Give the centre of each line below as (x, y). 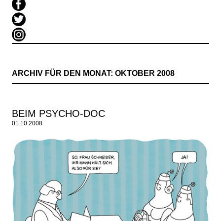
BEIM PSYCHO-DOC (58, 113)
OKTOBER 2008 (145, 73)
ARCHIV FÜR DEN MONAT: (63, 73)
